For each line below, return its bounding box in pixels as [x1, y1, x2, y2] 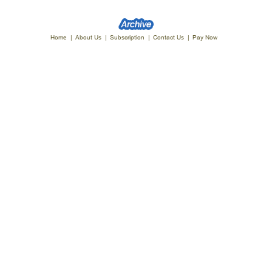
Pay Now [192, 33, 217, 42]
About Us [75, 33, 101, 42]
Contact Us [152, 33, 184, 42]
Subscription [109, 33, 144, 42]
